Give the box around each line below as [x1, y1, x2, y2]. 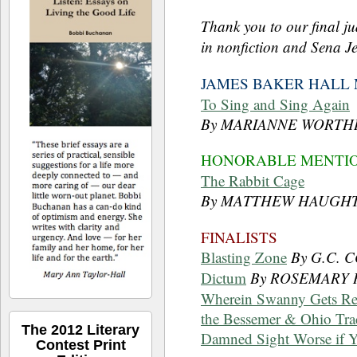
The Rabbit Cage [201, 171, 304, 191]
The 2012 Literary [22, 321, 139, 338]
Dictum [201, 267, 246, 288]
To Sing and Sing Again [201, 94, 350, 115]
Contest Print [35, 336, 126, 353]
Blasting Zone [201, 246, 287, 267]
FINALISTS [201, 226, 277, 247]
